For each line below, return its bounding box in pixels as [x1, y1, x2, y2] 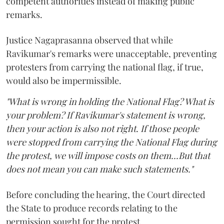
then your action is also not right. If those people [6, 122, 199, 135]
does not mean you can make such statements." [6, 163, 193, 175]
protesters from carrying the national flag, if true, [6, 61, 203, 73]
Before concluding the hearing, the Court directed [6, 188, 205, 201]
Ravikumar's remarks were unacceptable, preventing [6, 47, 217, 60]
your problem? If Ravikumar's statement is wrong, [6, 109, 205, 121]
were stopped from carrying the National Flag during [6, 136, 217, 148]
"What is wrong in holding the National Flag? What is [6, 95, 214, 108]
